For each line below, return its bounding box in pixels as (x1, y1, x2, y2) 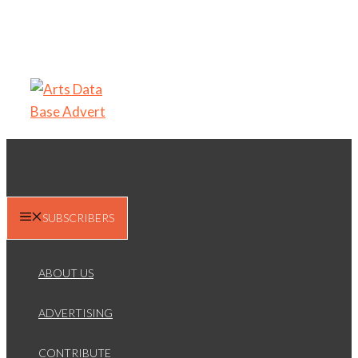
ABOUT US (38, 266, 93, 280)
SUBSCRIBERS (42, 211, 114, 225)
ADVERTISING (38, 306, 113, 320)
